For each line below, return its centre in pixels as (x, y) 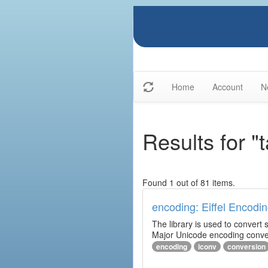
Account (228, 87)
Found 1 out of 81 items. (189, 182)
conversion (246, 246)
